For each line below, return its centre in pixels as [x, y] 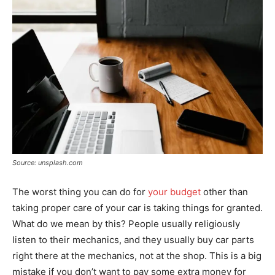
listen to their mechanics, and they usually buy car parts [133, 240]
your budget [174, 192]
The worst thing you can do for [80, 192]
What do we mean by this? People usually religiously [126, 224]
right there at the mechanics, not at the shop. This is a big [137, 256]
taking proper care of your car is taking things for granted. [137, 208]
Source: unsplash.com [48, 163]
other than [224, 192]
